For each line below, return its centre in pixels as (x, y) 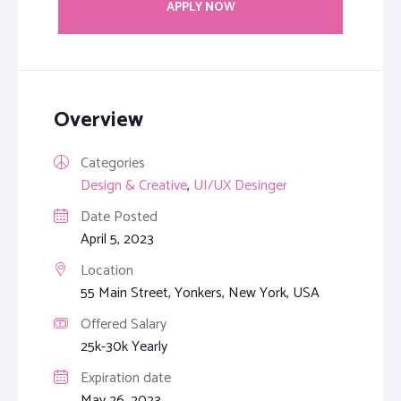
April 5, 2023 (117, 239)
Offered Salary (124, 324)
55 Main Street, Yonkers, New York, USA (200, 293)
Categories (113, 163)
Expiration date (126, 378)
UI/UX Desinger (240, 186)
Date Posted (119, 217)
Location (107, 271)
